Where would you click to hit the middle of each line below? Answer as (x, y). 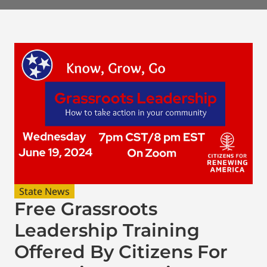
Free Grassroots (86, 209)
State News (44, 191)
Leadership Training (107, 230)
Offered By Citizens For (121, 252)
